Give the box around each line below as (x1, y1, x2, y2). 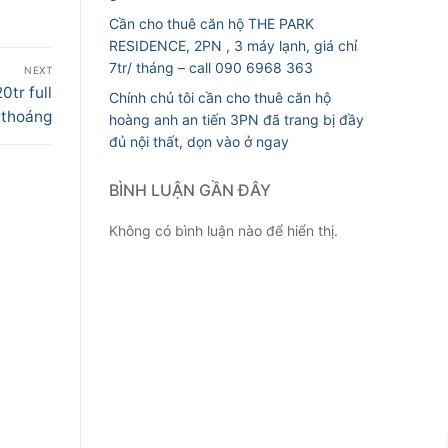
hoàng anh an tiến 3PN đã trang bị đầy (109, 111, 364, 129)
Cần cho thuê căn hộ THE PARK (109, 14, 314, 32)
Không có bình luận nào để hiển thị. (109, 222, 338, 240)
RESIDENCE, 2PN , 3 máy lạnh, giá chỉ (109, 36, 357, 54)
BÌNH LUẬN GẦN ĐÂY (109, 180, 271, 201)
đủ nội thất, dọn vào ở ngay (109, 133, 289, 151)
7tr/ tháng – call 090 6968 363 (109, 58, 313, 76)
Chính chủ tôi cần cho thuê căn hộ (109, 89, 331, 107)
